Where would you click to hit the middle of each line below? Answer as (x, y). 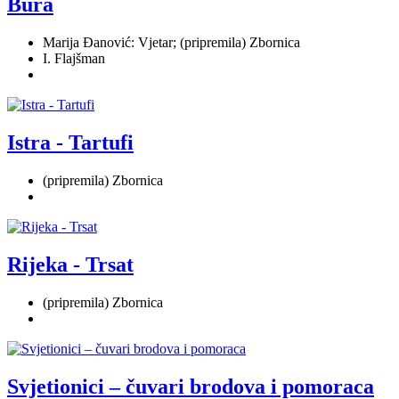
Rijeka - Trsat (70, 264)
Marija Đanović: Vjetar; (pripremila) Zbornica (171, 42)
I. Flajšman (74, 58)
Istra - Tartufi (70, 142)
